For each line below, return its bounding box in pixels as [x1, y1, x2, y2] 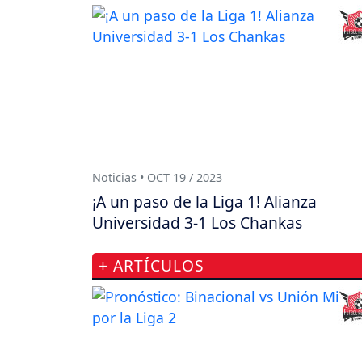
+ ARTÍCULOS [99, 255, 204, 277]
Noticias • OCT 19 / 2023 [92, 170, 222, 186]
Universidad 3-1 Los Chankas [92, 212, 302, 234]
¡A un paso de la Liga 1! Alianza [92, 191, 317, 213]
